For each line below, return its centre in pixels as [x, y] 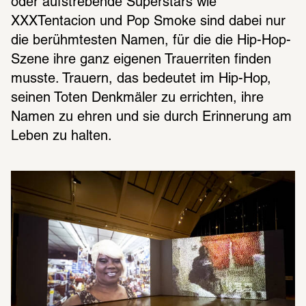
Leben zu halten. [65, 137]
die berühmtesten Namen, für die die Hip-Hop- [151, 41]
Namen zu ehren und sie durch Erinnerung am [151, 118]
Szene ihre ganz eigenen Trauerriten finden [141, 60]
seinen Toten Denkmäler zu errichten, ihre [137, 99]
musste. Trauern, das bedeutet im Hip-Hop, [141, 80]
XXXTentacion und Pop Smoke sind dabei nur [148, 22]
